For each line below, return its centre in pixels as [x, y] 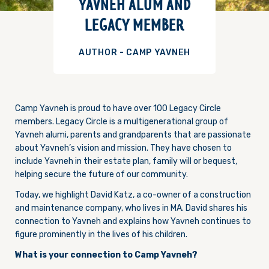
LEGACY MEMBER [134, 27]
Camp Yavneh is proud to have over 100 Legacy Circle [118, 108]
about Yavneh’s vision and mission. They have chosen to [123, 148]
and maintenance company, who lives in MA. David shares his [131, 208]
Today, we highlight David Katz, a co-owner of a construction [133, 195]
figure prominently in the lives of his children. [101, 234]
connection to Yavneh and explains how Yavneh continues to [133, 221]
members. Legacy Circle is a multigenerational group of [122, 122]
